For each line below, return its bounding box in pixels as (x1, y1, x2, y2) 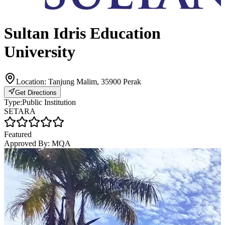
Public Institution (22, 97, 76, 106)
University (4, 43, 75, 61)
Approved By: (4, 139, 52, 148)
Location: (16, 77, 48, 86)
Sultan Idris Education (4, 24, 161, 43)
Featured (4, 130, 32, 139)
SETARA (4, 106, 36, 116)
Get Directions (15, 88, 57, 96)
